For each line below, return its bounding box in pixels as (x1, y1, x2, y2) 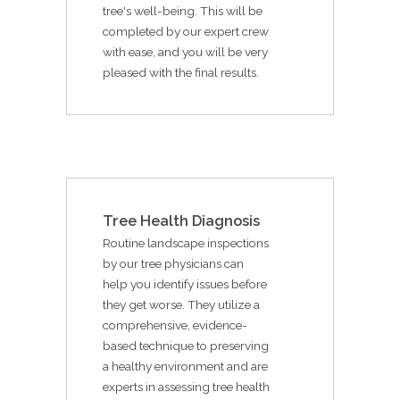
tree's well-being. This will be (103, 3, 262, 18)
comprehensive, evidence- (103, 317, 247, 332)
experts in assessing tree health (103, 379, 270, 394)
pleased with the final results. (103, 64, 259, 79)
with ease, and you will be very (103, 44, 268, 59)
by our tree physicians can (103, 255, 244, 271)
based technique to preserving (103, 337, 269, 353)
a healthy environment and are (103, 358, 268, 373)
